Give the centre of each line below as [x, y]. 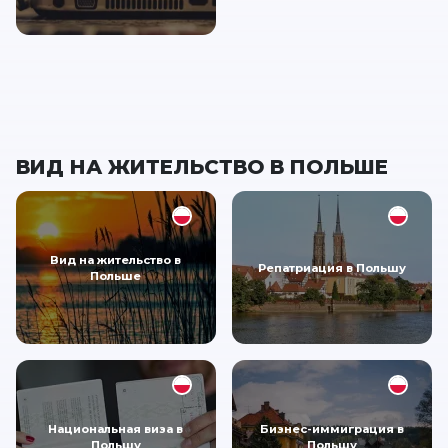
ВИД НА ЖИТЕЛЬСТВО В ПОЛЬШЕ [202, 167]
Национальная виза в [116, 428]
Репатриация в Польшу [331, 267]
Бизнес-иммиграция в [331, 428]
